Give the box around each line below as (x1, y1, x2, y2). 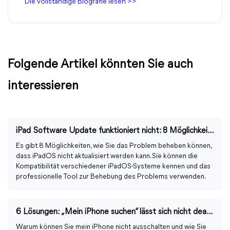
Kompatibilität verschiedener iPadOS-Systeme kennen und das (16, 163, 210, 170)
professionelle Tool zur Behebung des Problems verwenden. (16, 173, 206, 181)
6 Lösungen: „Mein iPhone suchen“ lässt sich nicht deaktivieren (206, 208, 213, 216)
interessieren (8, 80, 79, 92)
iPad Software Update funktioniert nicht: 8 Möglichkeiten (207, 127, 214, 135)
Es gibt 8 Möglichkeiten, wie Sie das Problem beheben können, (16, 142, 212, 150)
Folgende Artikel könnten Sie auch (8, 59, 193, 71)
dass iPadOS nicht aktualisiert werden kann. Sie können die (16, 152, 198, 160)
